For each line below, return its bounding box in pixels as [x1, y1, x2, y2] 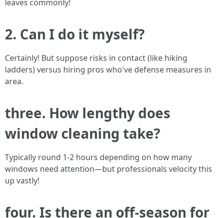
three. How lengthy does [5, 104, 170, 123]
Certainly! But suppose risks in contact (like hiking [5, 53, 187, 64]
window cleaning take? [5, 124, 160, 143]
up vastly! [5, 175, 39, 186]
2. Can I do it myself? [5, 25, 145, 44]
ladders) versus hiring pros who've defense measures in [5, 64, 211, 75]
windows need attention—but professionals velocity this [5, 163, 212, 175]
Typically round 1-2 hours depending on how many [5, 152, 192, 163]
